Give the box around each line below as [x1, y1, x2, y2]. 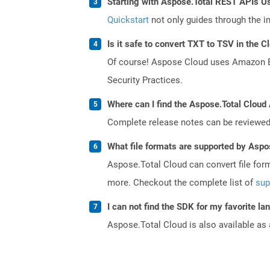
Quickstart [107, 14, 149, 25]
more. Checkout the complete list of [107, 177, 256, 188]
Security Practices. [107, 74, 183, 86]
